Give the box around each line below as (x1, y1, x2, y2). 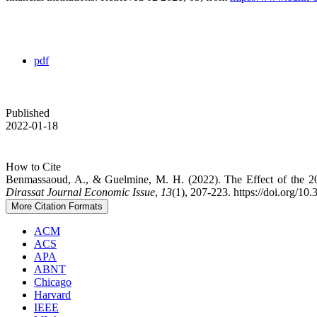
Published (6, 107, 50, 120)
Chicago (34, 276, 71, 289)
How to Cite (6, 161, 61, 173)
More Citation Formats (11, 201, 103, 212)
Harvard (34, 289, 71, 301)
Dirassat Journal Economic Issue (6, 186, 155, 199)
